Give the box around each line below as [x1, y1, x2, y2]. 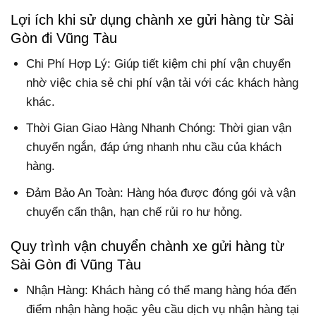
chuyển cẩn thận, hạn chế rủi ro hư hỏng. [26, 205, 243, 219]
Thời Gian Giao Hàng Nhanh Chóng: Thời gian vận [26, 121, 292, 135]
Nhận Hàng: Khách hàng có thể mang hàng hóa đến [26, 283, 297, 297]
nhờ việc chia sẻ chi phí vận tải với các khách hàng [26, 76, 299, 90]
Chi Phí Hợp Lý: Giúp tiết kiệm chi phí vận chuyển [26, 57, 291, 71]
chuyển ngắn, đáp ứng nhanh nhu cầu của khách [26, 140, 282, 154]
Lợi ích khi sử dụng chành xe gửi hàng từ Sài [11, 12, 293, 28]
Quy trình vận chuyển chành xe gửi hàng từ [11, 238, 284, 254]
